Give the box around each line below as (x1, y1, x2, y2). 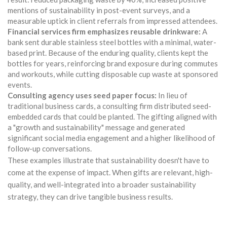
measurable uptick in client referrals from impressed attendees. (8, 16, 217, 25)
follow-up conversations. (8, 143, 92, 153)
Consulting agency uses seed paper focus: (8, 90, 157, 100)
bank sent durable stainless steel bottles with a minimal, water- (8, 37, 216, 47)
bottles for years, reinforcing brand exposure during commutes (8, 58, 218, 68)
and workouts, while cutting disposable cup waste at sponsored (8, 69, 218, 79)
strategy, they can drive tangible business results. (8, 192, 173, 201)
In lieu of (157, 90, 187, 100)
